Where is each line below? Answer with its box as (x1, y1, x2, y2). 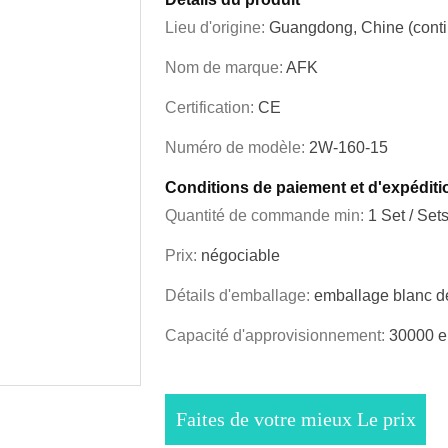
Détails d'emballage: (165, 287, 314, 305)
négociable (201, 247, 280, 265)
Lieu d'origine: (165, 19, 269, 37)
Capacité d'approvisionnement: (165, 327, 389, 345)
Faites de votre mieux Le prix (175, 408, 416, 431)
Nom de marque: (165, 59, 286, 77)
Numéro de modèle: (165, 139, 309, 157)
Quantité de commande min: (165, 207, 368, 225)
